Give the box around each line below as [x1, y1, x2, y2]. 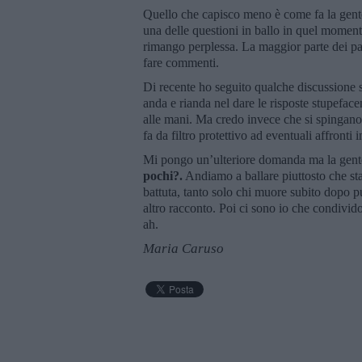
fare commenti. [143, 55, 222, 69]
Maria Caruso [143, 240, 224, 256]
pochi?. [143, 168, 183, 183]
